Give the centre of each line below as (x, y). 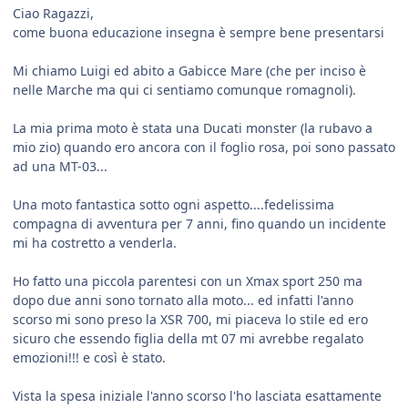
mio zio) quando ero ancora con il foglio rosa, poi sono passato (204, 148)
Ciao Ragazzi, (55, 14)
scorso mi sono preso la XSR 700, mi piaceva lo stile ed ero (190, 320)
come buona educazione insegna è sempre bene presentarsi (199, 33)
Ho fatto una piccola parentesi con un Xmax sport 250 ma (188, 281)
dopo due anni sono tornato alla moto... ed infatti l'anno (183, 301)
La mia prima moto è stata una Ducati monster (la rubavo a (193, 128)
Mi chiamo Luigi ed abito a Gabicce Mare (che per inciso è (189, 71)
